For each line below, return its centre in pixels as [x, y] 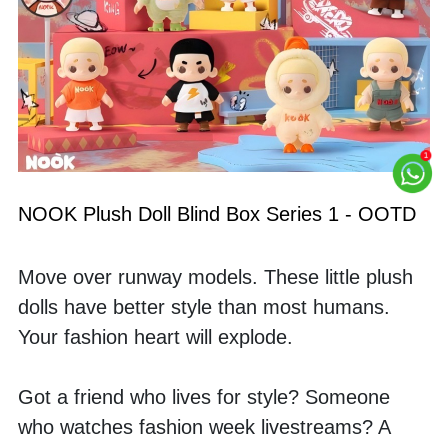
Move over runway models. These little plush [215, 276]
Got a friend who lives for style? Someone [204, 396]
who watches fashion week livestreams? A [204, 426]
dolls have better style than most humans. [204, 306]
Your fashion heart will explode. [155, 336]
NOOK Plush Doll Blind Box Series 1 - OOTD [217, 213]
